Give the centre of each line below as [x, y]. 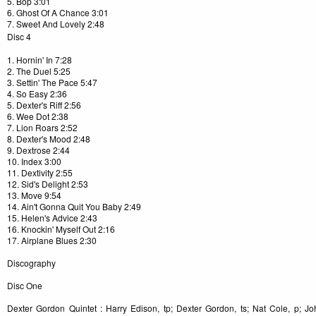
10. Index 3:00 [34, 162]
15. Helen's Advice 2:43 [52, 218]
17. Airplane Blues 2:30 [52, 241]
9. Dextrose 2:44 [38, 150]
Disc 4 [19, 37]
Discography [31, 263]
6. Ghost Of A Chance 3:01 [58, 13]
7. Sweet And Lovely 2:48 [56, 24]
